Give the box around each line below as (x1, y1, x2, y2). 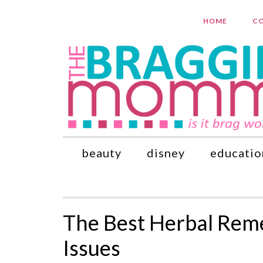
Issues (63, 235, 120, 261)
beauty (82, 146, 122, 160)
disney (147, 146, 185, 160)
